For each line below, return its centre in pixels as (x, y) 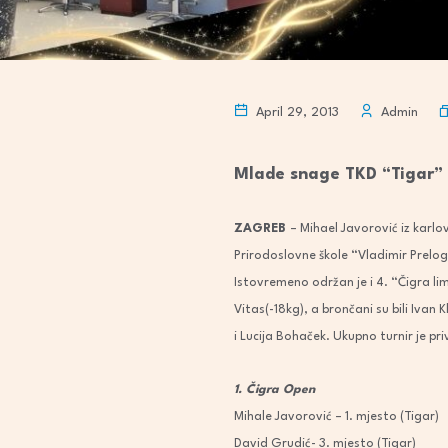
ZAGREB (262, 229)
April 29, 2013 (295, 112)
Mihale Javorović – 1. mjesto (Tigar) (336, 417)
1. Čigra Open (274, 390)
